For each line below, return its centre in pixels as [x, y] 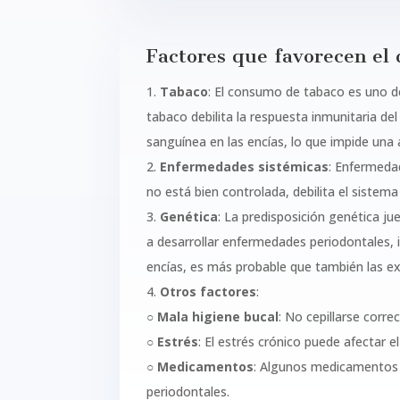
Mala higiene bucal [218, 316]
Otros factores [208, 291]
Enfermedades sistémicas [245, 166]
